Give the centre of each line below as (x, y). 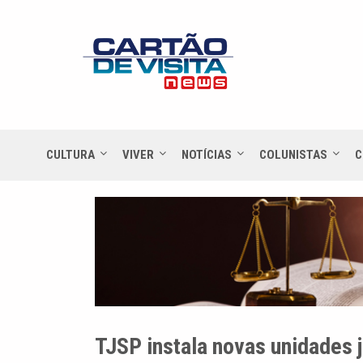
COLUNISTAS (293, 154)
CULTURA (70, 154)
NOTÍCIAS (207, 154)
